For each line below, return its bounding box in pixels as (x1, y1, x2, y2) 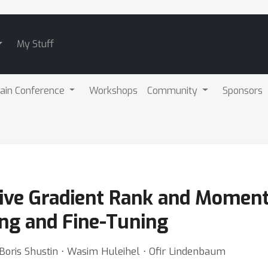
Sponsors (223, 84, 263, 97)
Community (147, 84, 200, 97)
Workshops (89, 84, 138, 97)
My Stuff (16, 38, 54, 50)
